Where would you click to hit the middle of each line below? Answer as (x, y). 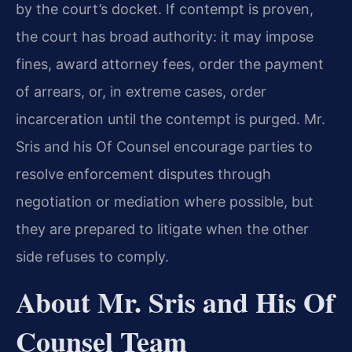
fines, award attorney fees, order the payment (170, 64)
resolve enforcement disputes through (143, 174)
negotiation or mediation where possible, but (165, 202)
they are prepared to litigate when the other (162, 229)
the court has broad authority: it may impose (165, 37)
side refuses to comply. (92, 257)
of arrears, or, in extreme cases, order (141, 92)
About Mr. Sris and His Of (175, 301)
